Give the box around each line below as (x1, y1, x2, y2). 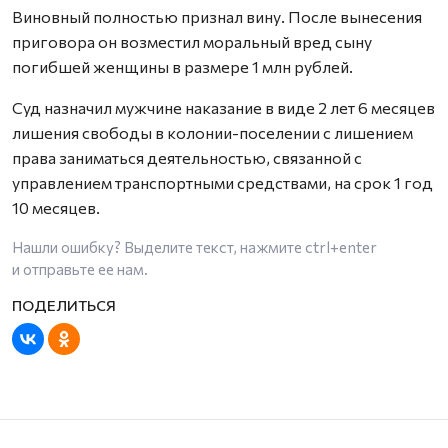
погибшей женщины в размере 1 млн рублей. (12, 56, 353, 76)
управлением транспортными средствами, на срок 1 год (12, 172, 433, 192)
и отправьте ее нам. (12, 259, 148, 278)
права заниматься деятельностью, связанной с (12, 147, 362, 167)
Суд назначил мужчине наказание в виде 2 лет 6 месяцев (12, 97, 435, 117)
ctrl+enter (305, 237, 377, 256)
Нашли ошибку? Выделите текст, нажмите (12, 237, 305, 256)
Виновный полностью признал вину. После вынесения (12, 6, 422, 26)
